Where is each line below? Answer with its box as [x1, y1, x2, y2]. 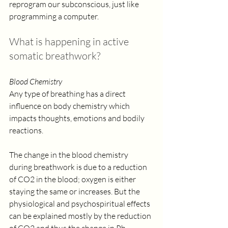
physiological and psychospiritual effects [9, 198, 152, 209]
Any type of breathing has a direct [9, 89, 127, 99]
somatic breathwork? [9, 49, 100, 62]
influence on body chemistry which [9, 101, 131, 111]
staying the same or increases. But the [9, 186, 141, 196]
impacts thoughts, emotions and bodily [9, 113, 146, 123]
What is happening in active [9, 35, 131, 48]
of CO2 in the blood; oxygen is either [9, 174, 137, 184]
